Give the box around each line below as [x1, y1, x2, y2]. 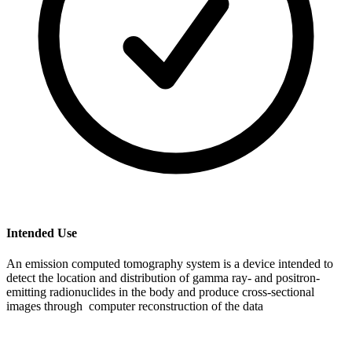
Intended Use [6, 225, 77, 240]
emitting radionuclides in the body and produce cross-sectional [6, 284, 314, 299]
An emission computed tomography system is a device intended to [6, 256, 333, 270]
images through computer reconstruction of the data [6, 299, 263, 313]
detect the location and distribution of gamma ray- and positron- [6, 270, 320, 284]
